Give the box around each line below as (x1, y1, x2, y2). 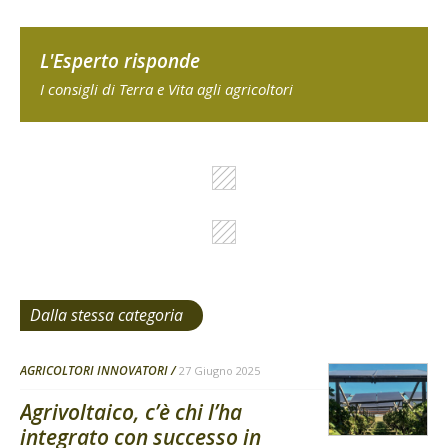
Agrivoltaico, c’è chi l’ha (20, 398, 242, 427)
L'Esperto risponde (40, 48, 200, 75)
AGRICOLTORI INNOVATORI (20, 362, 168, 380)
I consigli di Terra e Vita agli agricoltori (40, 79, 293, 100)
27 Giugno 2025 (179, 363, 260, 379)
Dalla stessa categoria (30, 304, 183, 327)
